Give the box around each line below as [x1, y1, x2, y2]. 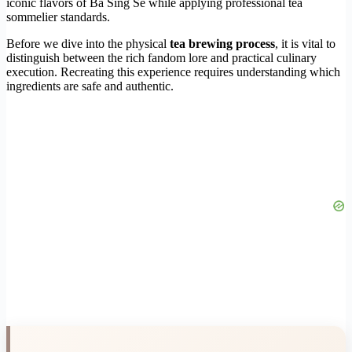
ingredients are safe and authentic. [6, 79, 174, 93]
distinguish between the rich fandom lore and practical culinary [6, 50, 317, 64]
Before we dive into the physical [6, 36, 170, 50]
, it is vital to [275, 36, 335, 50]
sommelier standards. [6, 9, 110, 24]
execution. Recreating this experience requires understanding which [6, 64, 340, 79]
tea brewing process [170, 36, 275, 50]
